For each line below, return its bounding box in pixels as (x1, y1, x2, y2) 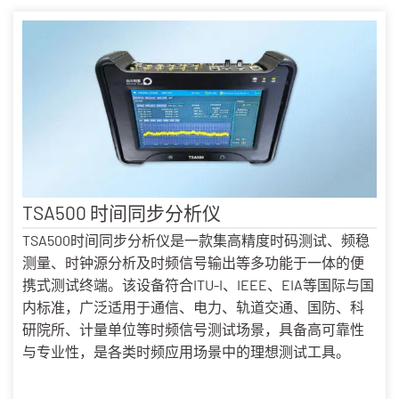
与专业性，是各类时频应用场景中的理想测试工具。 (22, 342, 350, 360)
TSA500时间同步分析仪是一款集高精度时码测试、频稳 (22, 231, 370, 248)
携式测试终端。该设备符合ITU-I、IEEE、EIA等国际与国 (22, 275, 374, 293)
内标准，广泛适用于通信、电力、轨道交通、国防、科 (22, 297, 364, 315)
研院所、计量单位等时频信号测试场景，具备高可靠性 (22, 320, 364, 338)
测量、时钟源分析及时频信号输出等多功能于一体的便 (22, 253, 364, 271)
